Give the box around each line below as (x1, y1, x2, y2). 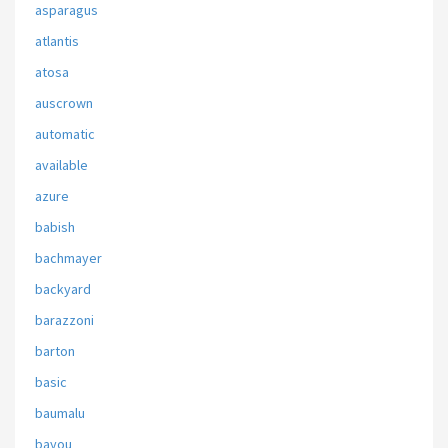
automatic (35, 125, 95, 143)
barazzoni (35, 311, 94, 329)
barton (35, 342, 75, 360)
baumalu (35, 404, 85, 422)
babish (35, 218, 75, 236)
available (35, 156, 88, 174)
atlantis (35, 32, 79, 50)
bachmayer (35, 249, 102, 267)
